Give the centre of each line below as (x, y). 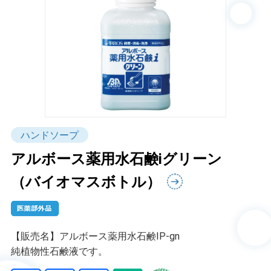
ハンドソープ (49, 135)
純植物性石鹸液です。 (59, 251)
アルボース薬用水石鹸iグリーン (116, 159)
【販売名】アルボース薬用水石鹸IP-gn (95, 236)
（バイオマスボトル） (86, 182)
